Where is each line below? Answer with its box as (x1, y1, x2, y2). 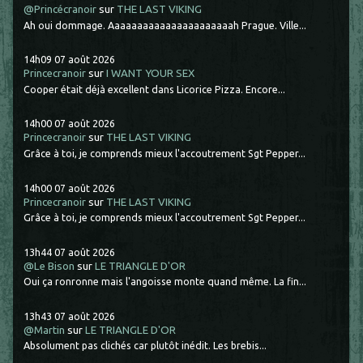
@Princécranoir (23, 3, 97, 16)
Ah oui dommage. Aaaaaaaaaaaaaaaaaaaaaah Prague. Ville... (23, 19, 307, 31)
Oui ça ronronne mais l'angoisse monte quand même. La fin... (23, 275, 307, 288)
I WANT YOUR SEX (106, 67, 195, 80)
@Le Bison (23, 259, 75, 272)
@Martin (23, 323, 66, 336)
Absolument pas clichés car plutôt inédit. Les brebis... (23, 340, 267, 352)
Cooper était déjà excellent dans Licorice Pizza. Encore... (23, 83, 286, 95)
